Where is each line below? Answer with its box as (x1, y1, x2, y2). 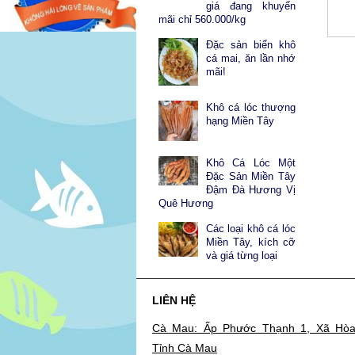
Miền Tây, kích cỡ (206, 235, 296, 248)
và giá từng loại (206, 249, 277, 261)
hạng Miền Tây (206, 115, 274, 128)
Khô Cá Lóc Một (206, 156, 296, 169)
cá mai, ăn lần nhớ (206, 52, 296, 64)
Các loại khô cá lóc (206, 222, 296, 235)
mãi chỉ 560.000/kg (158, 13, 246, 25)
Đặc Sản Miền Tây (206, 170, 296, 182)
